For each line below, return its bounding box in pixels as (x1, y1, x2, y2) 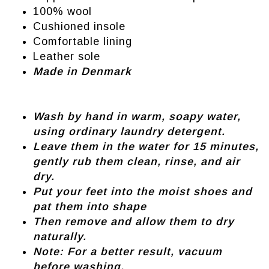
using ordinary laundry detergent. (33, 125, 225, 138)
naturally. (33, 231, 86, 243)
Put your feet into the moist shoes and (33, 186, 252, 198)
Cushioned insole (33, 20, 125, 33)
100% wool (33, 5, 92, 18)
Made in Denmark (33, 65, 131, 78)
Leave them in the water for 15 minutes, (33, 141, 259, 153)
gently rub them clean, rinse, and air (33, 156, 240, 168)
